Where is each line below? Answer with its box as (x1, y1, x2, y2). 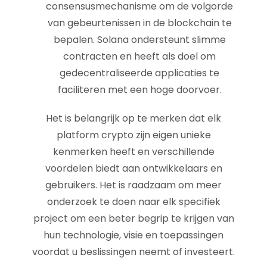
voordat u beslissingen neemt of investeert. (32, 245, 235, 259)
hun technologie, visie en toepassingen (44, 228, 223, 242)
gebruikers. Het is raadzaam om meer (45, 178, 222, 192)
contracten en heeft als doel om (63, 49, 216, 63)
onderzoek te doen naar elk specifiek (46, 195, 221, 209)
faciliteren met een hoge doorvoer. (57, 83, 222, 97)
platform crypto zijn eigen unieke (56, 128, 211, 142)
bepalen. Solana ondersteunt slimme (53, 33, 226, 46)
